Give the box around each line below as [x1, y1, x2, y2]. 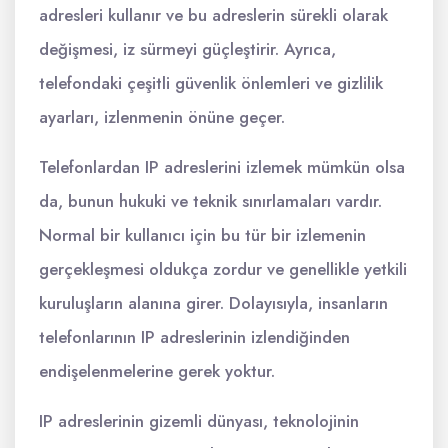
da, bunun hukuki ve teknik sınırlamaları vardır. [39, 189, 382, 213]
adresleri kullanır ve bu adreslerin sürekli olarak [39, 3, 388, 27]
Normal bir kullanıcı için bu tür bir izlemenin [39, 223, 366, 247]
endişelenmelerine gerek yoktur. [39, 359, 275, 383]
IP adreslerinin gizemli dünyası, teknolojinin [39, 409, 359, 433]
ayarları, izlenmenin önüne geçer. [39, 105, 285, 129]
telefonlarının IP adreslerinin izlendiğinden [39, 325, 350, 349]
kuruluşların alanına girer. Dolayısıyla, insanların [39, 291, 388, 315]
